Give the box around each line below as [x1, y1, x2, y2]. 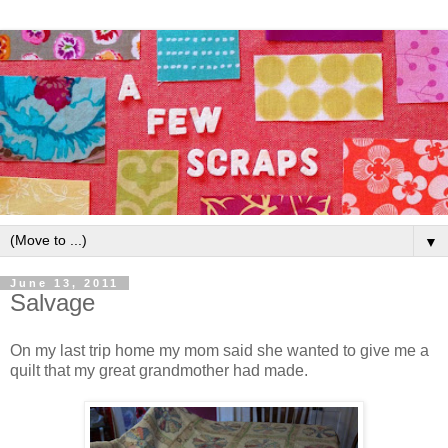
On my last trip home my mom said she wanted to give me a [10, 341, 429, 359]
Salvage [10, 288, 95, 316]
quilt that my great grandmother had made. [10, 361, 308, 379]
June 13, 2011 [10, 276, 119, 289]
